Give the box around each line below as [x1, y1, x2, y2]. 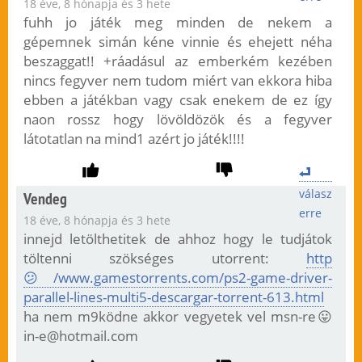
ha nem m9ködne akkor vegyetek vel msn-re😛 [23, 307, 333, 326]
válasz [299, 186, 333, 202]
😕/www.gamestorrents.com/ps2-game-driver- [23, 268, 333, 288]
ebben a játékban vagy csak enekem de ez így [23, 90, 333, 110]
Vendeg [23, 188, 67, 210]
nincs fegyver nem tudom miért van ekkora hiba [23, 71, 333, 90]
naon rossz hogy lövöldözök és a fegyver [23, 110, 333, 129]
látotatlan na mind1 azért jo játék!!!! [23, 129, 245, 149]
